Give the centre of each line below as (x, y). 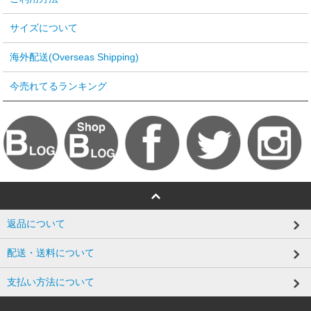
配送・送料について (51, 252)
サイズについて (44, 28)
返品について (36, 223)
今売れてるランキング (59, 86)
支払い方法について (51, 281)
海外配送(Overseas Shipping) (75, 57)
